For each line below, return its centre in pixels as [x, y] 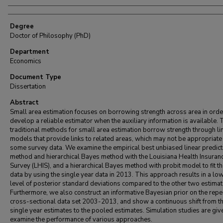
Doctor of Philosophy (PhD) [50, 36]
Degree [22, 26]
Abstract [24, 103]
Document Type [36, 77]
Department [30, 52]
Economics [26, 61]
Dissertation [28, 87]
